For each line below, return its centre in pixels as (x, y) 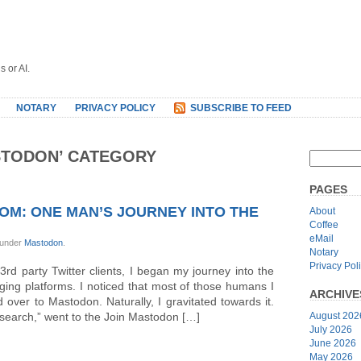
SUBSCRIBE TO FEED (241, 108)
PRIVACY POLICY (115, 108)
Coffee (324, 224)
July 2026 (331, 329)
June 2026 (333, 343)
